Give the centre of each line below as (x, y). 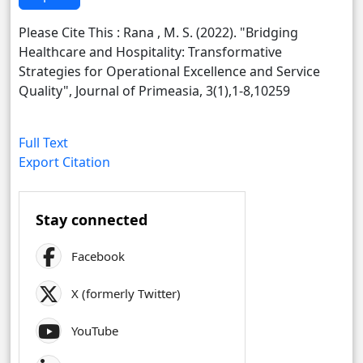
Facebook (98, 256)
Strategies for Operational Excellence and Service (169, 71)
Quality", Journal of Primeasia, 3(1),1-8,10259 (154, 91)
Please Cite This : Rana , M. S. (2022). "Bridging (158, 32)
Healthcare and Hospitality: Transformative (150, 52)
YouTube (95, 331)
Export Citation (64, 162)
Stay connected (92, 220)
